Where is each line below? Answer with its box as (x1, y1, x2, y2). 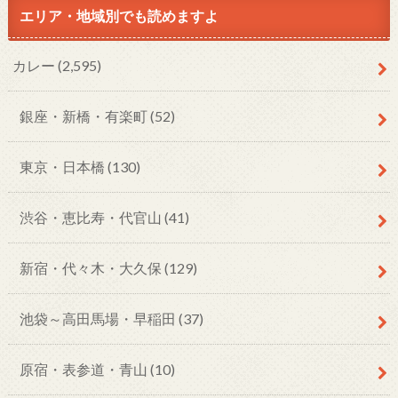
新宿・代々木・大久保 (19, 259, 164, 277)
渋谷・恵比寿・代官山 (19, 209, 164, 227)
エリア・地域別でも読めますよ (19, 7, 219, 25)
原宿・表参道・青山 (19, 361, 150, 378)
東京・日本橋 (19, 158, 107, 176)
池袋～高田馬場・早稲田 (19, 310, 179, 328)
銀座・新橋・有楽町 (19, 107, 150, 125)
